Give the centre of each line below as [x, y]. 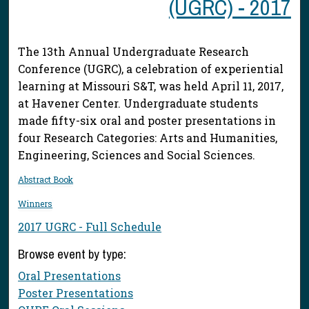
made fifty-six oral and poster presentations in [147, 120]
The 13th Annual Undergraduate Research [134, 51]
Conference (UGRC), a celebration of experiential [151, 68]
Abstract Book [46, 180]
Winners [36, 204]
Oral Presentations [70, 276]
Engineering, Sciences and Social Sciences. [137, 154]
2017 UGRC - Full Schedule [90, 227]
